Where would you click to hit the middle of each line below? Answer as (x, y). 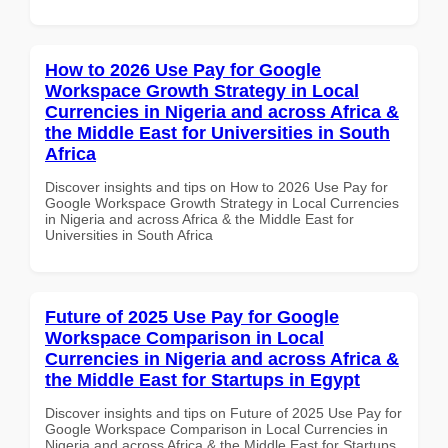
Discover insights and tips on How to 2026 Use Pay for (216, 186)
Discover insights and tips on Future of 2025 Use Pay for (223, 412)
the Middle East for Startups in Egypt (202, 379)
